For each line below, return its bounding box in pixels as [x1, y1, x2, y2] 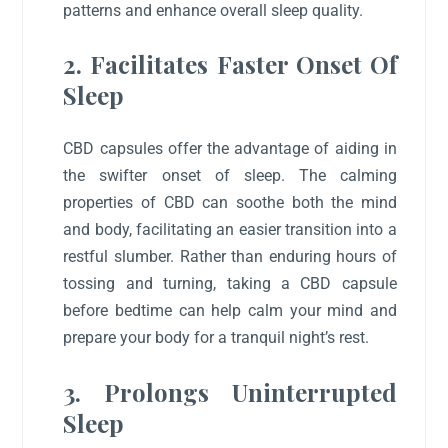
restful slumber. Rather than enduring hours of [63, 247, 397, 267]
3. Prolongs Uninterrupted [63, 375, 397, 408]
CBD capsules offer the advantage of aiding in [63, 139, 397, 159]
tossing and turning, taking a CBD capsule [63, 274, 397, 294]
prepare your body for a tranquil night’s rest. [63, 328, 370, 348]
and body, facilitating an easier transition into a [63, 220, 397, 240]
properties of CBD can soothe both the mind [63, 193, 397, 213]
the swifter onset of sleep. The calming [63, 166, 397, 186]
